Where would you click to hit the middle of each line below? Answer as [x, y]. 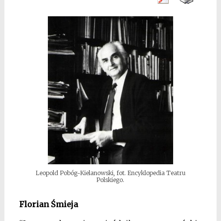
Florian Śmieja [48, 204]
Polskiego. [110, 180]
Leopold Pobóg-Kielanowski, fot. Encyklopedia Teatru [110, 173]
